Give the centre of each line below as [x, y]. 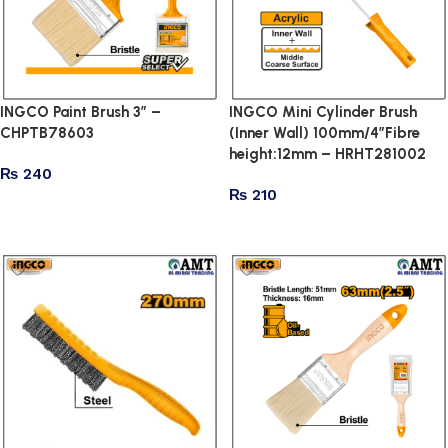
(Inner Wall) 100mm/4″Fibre [324, 133]
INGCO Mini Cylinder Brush [323, 112]
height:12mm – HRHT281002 [327, 154]
